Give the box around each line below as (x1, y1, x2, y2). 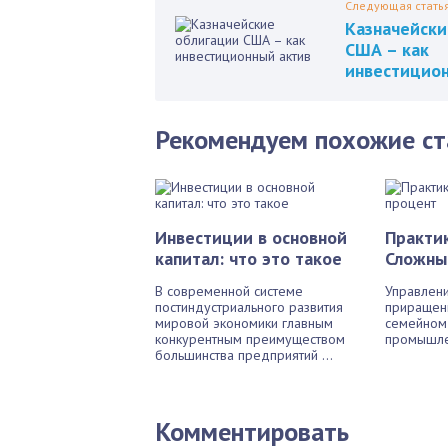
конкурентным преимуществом (155, 330, 345, 348)
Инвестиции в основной (155, 226, 347, 249)
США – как (345, 38, 429, 61)
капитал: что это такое (155, 247, 342, 270)
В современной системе (155, 282, 303, 300)
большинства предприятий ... (155, 346, 333, 364)
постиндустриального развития (155, 298, 343, 316)
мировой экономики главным (155, 314, 333, 332)
